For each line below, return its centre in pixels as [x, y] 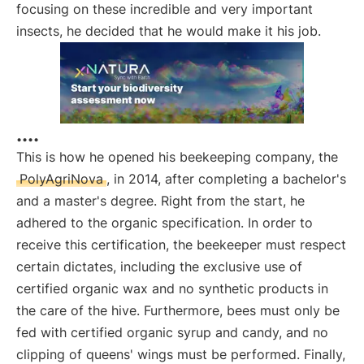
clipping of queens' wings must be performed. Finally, [181, 354]
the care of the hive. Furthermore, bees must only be [178, 310]
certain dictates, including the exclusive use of [159, 266]
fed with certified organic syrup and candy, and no [172, 332]
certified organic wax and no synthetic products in [172, 288]
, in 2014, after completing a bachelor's [226, 179]
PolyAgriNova [61, 179]
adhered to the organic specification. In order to [165, 223]
